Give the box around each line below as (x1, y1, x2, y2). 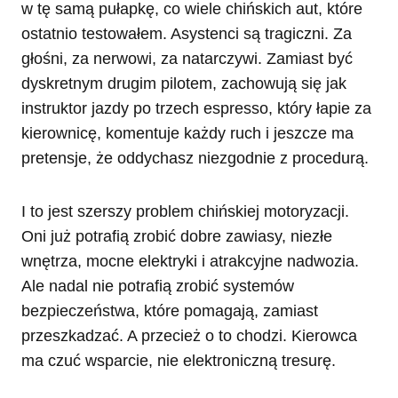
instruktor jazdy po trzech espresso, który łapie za (21, 99, 371, 118)
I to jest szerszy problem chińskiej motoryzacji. (21, 203, 349, 221)
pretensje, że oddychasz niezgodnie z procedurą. (21, 149, 369, 168)
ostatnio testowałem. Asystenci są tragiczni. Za (21, 25, 352, 44)
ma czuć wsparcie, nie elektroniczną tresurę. (21, 352, 336, 370)
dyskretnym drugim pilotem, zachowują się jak (21, 75, 346, 93)
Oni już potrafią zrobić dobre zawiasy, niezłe (21, 227, 332, 246)
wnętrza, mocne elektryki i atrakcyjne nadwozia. (21, 252, 359, 271)
